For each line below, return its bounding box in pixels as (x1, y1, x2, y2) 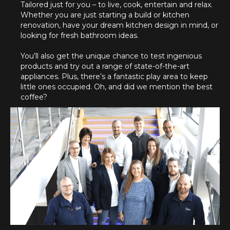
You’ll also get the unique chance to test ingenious (21, 51, 202, 61)
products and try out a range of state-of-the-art (21, 62, 189, 71)
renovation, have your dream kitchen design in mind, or (21, 21, 218, 30)
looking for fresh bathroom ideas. (21, 31, 139, 40)
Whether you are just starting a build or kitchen (21, 10, 189, 20)
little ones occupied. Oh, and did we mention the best (21, 82, 213, 91)
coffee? (21, 92, 47, 102)
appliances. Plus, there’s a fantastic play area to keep (21, 72, 208, 81)
